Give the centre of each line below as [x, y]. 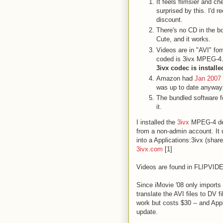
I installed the [157, 122]
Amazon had [175, 78]
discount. [169, 20]
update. [147, 212]
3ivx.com [150, 149]
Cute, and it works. [183, 39]
